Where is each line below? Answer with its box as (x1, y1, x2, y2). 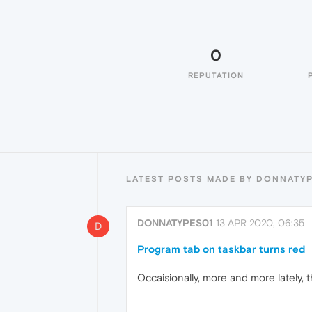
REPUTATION (188, 71, 244, 79)
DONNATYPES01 (137, 217, 213, 228)
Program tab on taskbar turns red (137, 243, 305, 255)
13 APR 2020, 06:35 (216, 217, 304, 228)
